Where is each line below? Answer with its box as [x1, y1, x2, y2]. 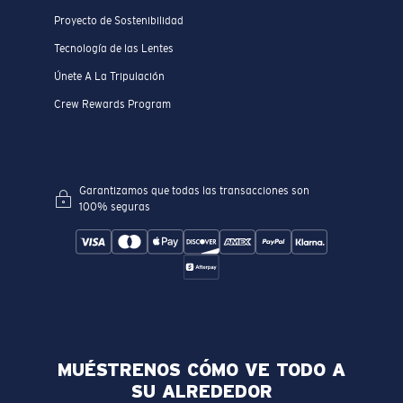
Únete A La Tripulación [54, 69, 165, 83]
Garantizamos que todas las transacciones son [79, 184, 309, 197]
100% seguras [79, 200, 150, 213]
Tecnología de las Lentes [54, 42, 174, 56]
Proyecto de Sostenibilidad [54, 14, 184, 28]
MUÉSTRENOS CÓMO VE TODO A [58, 359, 345, 380]
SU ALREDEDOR [130, 381, 273, 401]
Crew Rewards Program [54, 97, 171, 111]
